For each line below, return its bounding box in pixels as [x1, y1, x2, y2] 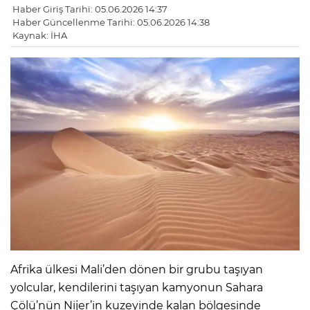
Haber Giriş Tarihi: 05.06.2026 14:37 [12, 3, 167, 15]
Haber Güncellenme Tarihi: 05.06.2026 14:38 [12, 17, 210, 28]
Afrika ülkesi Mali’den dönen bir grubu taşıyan [10, 262, 263, 276]
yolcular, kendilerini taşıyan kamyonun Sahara [10, 280, 263, 294]
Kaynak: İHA [12, 30, 67, 42]
